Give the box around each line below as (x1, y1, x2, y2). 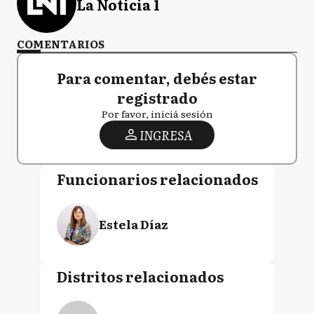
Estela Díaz (98, 214, 168, 233)
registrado (116, 86, 198, 108)
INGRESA (139, 125, 192, 144)
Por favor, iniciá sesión (101, 106, 213, 121)
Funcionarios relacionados (56, 168, 258, 189)
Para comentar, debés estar (57, 67, 257, 88)
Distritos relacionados (56, 265, 224, 287)
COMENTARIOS (17, 35, 104, 52)
